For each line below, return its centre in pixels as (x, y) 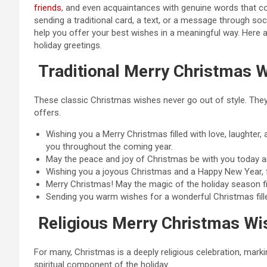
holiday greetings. (68, 45)
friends (48, 8)
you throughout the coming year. (109, 147)
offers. (47, 113)
